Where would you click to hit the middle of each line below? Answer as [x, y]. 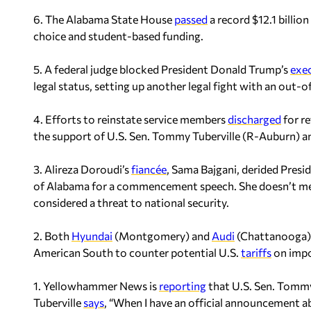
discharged [254, 119]
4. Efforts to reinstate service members [131, 119]
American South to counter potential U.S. [137, 252]
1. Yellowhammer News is [96, 285]
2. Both [52, 235]
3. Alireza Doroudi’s [82, 169]
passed [191, 19]
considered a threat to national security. [131, 202]
